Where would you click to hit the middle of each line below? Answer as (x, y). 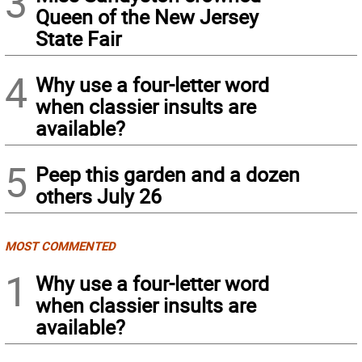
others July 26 (99, 196)
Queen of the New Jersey (147, 17)
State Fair (78, 39)
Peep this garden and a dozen (168, 175)
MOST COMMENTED (60, 246)
